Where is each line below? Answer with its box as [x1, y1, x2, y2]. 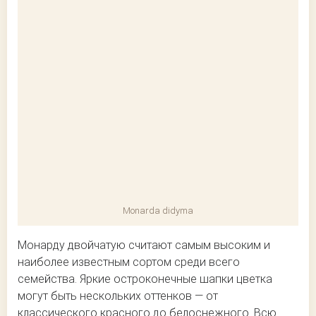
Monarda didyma [123, 205, 193, 217]
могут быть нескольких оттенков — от [18, 289, 218, 303]
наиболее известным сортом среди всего [18, 255, 240, 269]
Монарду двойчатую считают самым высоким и [18, 238, 270, 253]
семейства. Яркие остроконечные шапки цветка [18, 272, 272, 286]
